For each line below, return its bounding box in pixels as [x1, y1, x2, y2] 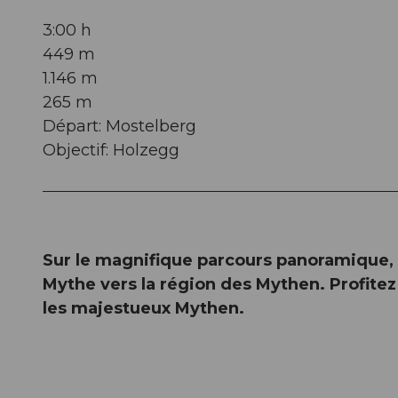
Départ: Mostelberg [43, 115, 196, 136]
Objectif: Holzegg [43, 139, 179, 160]
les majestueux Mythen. [43, 298, 244, 318]
